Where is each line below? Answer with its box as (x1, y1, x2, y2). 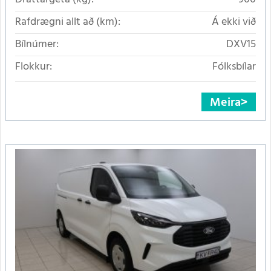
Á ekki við (212, 13, 256, 31)
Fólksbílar (212, 57, 256, 76)
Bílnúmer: (15, 35, 59, 53)
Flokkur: (15, 57, 52, 76)
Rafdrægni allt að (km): (15, 13, 120, 31)
